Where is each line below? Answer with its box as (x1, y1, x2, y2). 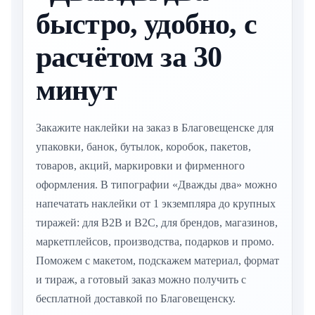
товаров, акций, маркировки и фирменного (36, 160, 245, 172)
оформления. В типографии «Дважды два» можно (36, 179, 277, 191)
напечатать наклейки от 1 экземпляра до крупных (36, 198, 276, 210)
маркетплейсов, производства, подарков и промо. (36, 236, 274, 248)
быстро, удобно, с (36, 8, 257, 41)
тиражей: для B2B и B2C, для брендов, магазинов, (36, 217, 278, 229)
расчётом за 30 (36, 41, 222, 74)
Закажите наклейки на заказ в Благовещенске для (36, 122, 274, 134)
